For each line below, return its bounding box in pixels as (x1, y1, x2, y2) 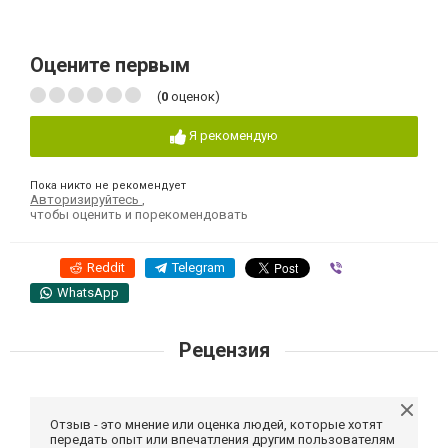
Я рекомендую (189, 128, 278, 144)
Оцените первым (30, 53, 190, 78)
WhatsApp (57, 284, 119, 300)
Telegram (172, 259, 225, 275)
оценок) (168, 89, 220, 105)
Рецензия (173, 337, 275, 362)
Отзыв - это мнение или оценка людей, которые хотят (50, 416, 383, 432)
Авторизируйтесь (30, 191, 142, 207)
